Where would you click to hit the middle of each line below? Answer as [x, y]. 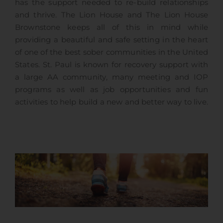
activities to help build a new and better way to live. [111, 102]
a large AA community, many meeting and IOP [111, 77]
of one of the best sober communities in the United [111, 53]
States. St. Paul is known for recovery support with [111, 65]
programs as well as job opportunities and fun [111, 90]
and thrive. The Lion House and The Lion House [111, 15]
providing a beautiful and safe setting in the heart [111, 40]
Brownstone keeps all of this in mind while [111, 28]
